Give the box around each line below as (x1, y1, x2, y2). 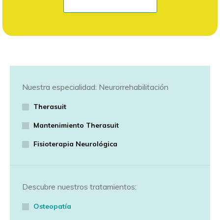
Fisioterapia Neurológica (33, 139, 117, 148)
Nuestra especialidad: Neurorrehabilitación (22, 82, 168, 92)
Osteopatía (33, 202, 71, 211)
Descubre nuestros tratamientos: (22, 182, 137, 192)
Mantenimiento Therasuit (33, 121, 119, 130)
